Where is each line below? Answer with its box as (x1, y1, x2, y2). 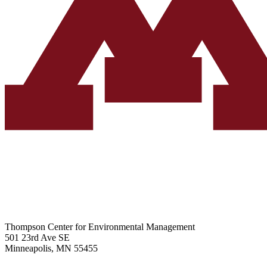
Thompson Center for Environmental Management (5, 222, 195, 232)
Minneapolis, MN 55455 (5, 243, 98, 254)
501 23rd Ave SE (5, 232, 70, 243)
